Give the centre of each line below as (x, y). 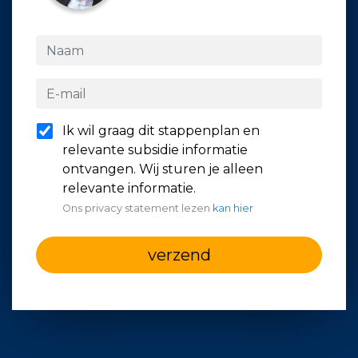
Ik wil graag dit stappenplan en (161, 131)
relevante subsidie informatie (155, 150)
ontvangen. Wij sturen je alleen (163, 169)
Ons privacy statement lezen (137, 208)
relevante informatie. (129, 188)
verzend (179, 255)
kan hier (233, 208)
